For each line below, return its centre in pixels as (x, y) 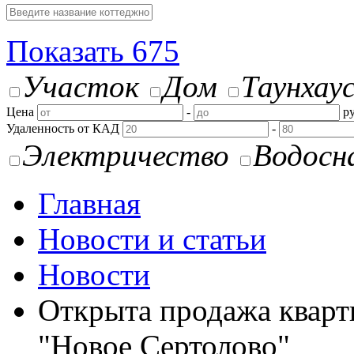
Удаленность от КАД (63, 128)
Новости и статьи (152, 239)
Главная (89, 203)
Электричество (126, 155)
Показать (69, 51)
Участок (81, 87)
